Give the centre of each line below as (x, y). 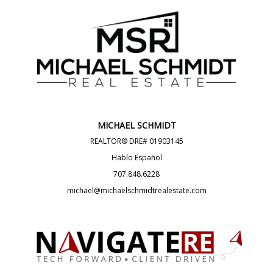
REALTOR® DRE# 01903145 (136, 141)
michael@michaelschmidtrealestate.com (136, 190)
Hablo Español (136, 157)
